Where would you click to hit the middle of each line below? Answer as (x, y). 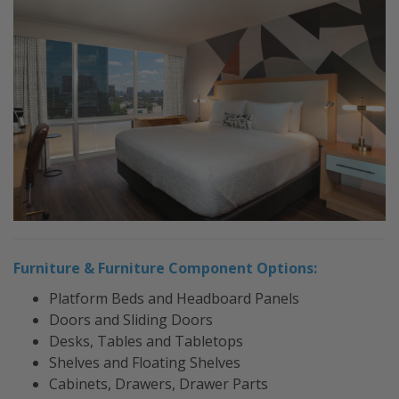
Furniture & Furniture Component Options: (165, 269)
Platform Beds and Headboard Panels (174, 299)
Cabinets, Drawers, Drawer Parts (159, 384)
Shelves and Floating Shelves (145, 363)
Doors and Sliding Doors (131, 320)
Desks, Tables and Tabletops (146, 342)
